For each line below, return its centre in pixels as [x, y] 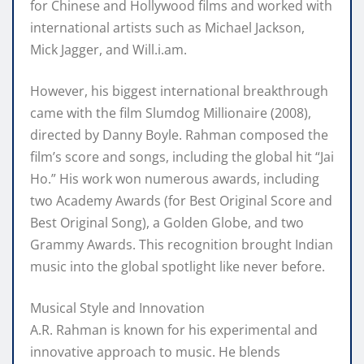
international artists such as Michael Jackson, [167, 28]
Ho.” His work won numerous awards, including [175, 179]
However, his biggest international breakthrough [179, 91]
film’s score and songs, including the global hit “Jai [182, 157]
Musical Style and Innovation [117, 308]
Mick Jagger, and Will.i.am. [108, 50]
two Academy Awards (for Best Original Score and [181, 201]
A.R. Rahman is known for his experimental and [174, 330]
